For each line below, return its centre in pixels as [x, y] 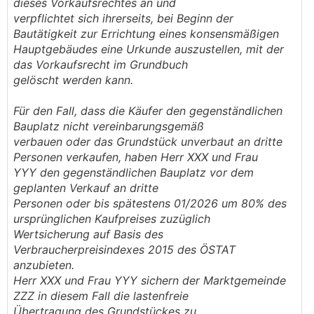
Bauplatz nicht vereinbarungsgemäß [109, 126]
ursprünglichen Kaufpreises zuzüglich [112, 219]
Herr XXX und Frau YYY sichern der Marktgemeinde [150, 280]
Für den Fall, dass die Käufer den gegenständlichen [148, 111]
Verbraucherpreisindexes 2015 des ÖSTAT [124, 250]
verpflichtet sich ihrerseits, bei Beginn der [123, 18]
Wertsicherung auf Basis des [88, 234]
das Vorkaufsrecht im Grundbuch [101, 64]
